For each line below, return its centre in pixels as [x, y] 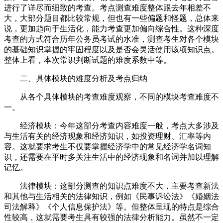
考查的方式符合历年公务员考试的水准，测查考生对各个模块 [111, 39]
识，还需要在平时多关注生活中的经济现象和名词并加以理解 [111, 157]
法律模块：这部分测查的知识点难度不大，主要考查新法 [111, 186]
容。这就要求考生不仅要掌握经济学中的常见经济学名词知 [108, 147]
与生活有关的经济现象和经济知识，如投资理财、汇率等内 [108, 136]
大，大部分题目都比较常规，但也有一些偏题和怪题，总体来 [111, 18]
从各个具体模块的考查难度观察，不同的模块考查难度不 [111, 97]
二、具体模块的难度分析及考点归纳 [76, 78]
